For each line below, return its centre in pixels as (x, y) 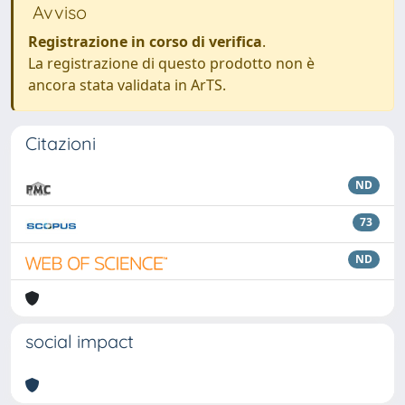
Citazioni (61, 143)
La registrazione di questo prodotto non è (171, 63)
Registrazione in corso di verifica (145, 42)
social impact (80, 341)
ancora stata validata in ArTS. (127, 85)
